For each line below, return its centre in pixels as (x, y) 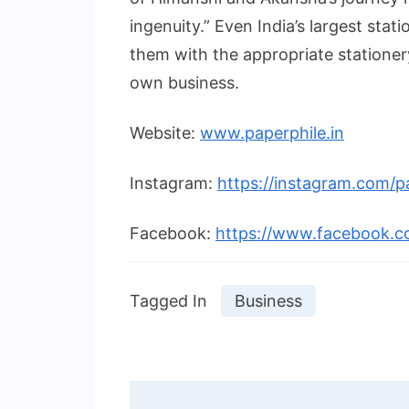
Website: (165, 132)
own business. (184, 82)
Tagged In (168, 300)
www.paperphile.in (272, 132)
